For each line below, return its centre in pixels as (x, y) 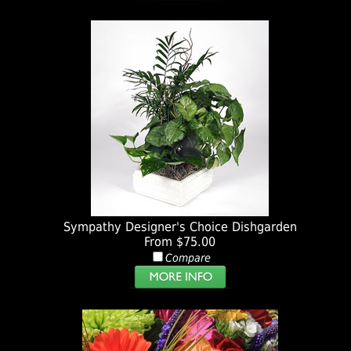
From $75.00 (180, 242)
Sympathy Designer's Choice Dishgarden (180, 227)
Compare (188, 258)
